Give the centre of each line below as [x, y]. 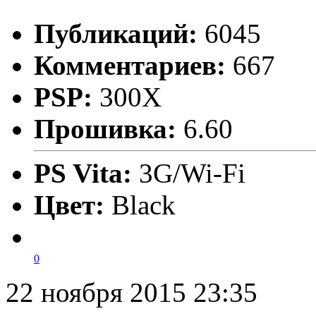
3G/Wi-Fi [192, 174]
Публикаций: [116, 34]
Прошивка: [105, 129]
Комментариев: [130, 66]
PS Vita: [86, 174]
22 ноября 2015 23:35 [132, 293]
